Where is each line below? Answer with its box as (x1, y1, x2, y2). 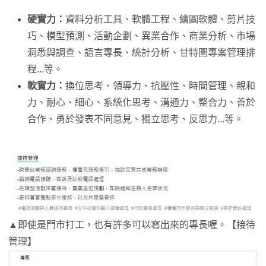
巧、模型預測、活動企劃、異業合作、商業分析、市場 (27, 31, 255, 42)
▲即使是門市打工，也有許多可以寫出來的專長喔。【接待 (8, 219, 255, 230)
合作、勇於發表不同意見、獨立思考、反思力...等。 (27, 114, 243, 125)
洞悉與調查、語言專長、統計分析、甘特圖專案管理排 (27, 47, 255, 58)
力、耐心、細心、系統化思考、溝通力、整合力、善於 (27, 97, 255, 108)
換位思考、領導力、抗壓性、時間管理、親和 (65, 81, 255, 91)
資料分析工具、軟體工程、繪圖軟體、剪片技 (65, 14, 255, 25)
